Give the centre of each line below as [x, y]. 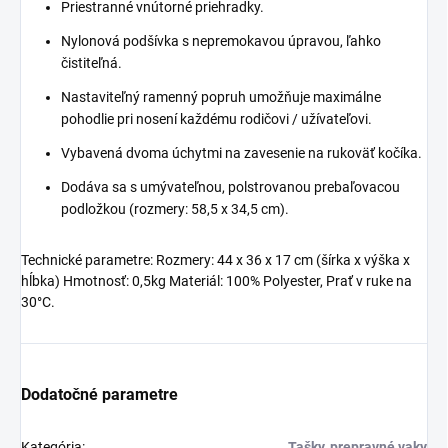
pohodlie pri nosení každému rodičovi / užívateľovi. [216, 119]
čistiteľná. [91, 63]
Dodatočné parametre [99, 395]
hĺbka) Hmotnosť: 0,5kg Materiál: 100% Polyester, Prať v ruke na [216, 281]
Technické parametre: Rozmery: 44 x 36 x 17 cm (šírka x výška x [215, 260]
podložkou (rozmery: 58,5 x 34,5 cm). [175, 209]
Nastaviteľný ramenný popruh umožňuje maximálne [221, 97]
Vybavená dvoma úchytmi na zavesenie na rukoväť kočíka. [241, 153]
